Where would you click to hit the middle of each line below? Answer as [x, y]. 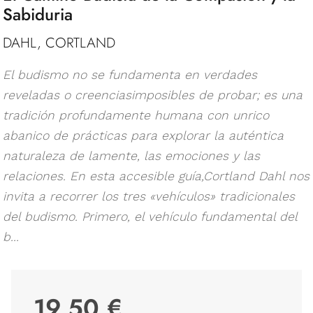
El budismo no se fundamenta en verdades [130, 74]
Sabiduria [38, 14]
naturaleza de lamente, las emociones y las [131, 155]
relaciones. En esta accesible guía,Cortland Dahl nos [156, 176]
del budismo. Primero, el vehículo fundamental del [150, 216]
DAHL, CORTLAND [59, 43]
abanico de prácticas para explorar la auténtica [143, 135]
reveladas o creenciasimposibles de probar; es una [153, 95]
